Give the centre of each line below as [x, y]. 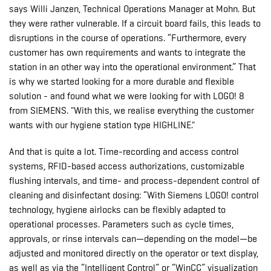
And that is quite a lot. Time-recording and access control [124, 152]
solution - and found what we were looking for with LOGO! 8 [127, 96]
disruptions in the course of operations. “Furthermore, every [128, 38]
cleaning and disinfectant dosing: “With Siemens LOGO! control [134, 196]
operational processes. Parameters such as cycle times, [121, 225]
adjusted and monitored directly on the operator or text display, [134, 254]
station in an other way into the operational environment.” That [132, 67]
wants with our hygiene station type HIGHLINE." [103, 126]
